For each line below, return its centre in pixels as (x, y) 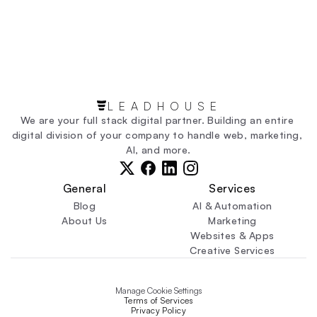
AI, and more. (158, 150)
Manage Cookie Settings (158, 290)
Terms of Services (158, 300)
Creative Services (232, 250)
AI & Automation (232, 206)
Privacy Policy (158, 310)
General (85, 188)
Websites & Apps (232, 235)
